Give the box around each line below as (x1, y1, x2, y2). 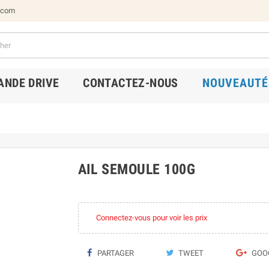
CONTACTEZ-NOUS (83, 76, 178, 90)
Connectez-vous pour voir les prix (95, 213, 207, 222)
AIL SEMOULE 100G (77, 161, 196, 178)
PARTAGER (95, 249, 134, 258)
